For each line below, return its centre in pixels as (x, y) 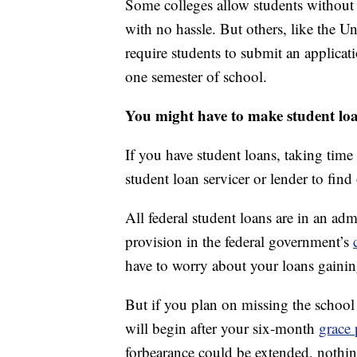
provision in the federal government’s (239, 241)
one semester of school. (196, 76)
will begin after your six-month (222, 328)
